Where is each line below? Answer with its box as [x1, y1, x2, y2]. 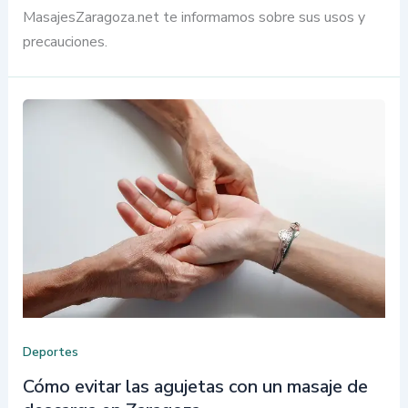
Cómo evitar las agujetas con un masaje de [22, 374, 368, 400]
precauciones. [22, 31, 107, 52]
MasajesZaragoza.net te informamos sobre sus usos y [22, 6, 365, 27]
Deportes [22, 342, 78, 361]
